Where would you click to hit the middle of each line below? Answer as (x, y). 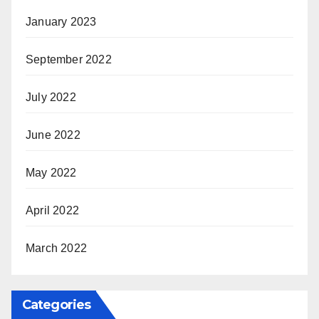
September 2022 (69, 59)
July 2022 (51, 97)
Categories (56, 304)
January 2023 (61, 21)
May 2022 (51, 172)
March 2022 (56, 248)
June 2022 (53, 135)
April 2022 (52, 210)
